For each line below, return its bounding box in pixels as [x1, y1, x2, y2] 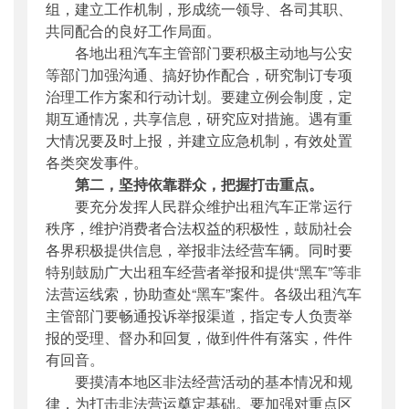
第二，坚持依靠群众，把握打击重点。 [75, 173, 323, 194]
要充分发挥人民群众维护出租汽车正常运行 [46, 194, 352, 216]
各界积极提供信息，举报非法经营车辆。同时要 [46, 238, 352, 260]
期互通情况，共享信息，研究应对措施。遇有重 [46, 107, 352, 129]
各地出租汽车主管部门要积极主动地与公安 [46, 41, 352, 63]
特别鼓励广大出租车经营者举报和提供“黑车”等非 [46, 260, 362, 282]
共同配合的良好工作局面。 [46, 19, 221, 41]
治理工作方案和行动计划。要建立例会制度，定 [46, 85, 352, 107]
